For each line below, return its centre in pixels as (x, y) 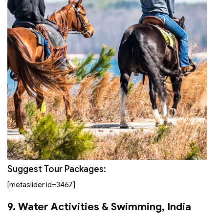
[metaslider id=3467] (41, 185)
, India (176, 207)
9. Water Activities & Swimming (85, 207)
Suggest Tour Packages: (57, 169)
